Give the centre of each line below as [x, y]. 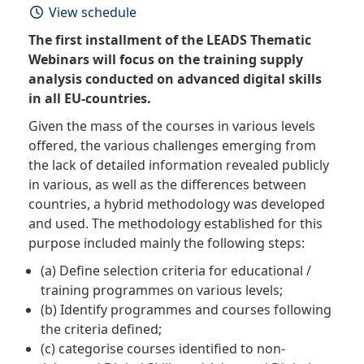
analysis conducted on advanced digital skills [175, 79]
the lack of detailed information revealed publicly [179, 165]
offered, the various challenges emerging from [172, 146]
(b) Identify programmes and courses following [186, 310]
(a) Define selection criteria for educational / [176, 271]
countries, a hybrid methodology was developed [177, 204]
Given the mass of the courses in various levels [172, 126]
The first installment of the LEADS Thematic [170, 40]
